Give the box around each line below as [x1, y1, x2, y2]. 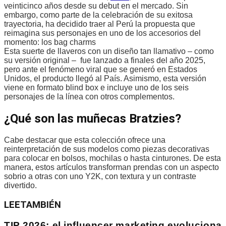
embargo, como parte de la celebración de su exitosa [4, 10, 193, 19]
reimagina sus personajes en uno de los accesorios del [4, 28, 201, 37]
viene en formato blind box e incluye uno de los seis [4, 83, 189, 92]
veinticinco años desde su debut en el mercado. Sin [4, 1, 188, 10]
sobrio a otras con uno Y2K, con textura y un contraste [4, 172, 196, 181]
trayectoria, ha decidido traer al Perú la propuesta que [4, 19, 195, 28]
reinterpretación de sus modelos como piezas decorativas [4, 144, 209, 153]
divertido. [4, 181, 37, 190]
